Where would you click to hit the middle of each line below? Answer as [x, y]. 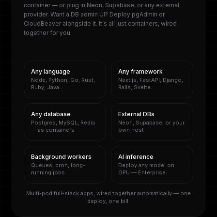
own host [131, 130]
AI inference [136, 157]
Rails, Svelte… [137, 87]
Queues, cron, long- [58, 165]
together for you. [48, 33]
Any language [51, 71]
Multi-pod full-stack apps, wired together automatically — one [108, 193]
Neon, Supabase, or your [151, 123]
